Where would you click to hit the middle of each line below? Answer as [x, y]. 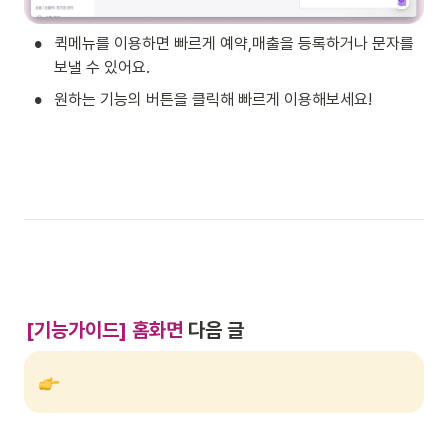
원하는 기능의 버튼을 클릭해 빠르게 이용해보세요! [215, 100]
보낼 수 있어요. [102, 68]
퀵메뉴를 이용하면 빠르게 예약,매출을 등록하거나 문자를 [234, 44]
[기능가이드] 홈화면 [104, 329]
